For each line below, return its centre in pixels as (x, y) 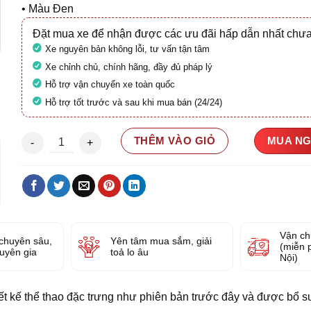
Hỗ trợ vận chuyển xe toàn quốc (110, 85)
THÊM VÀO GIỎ (175, 141)
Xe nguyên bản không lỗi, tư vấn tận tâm (127, 49)
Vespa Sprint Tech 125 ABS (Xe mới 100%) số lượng (143, 140)
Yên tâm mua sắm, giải (161, 241)
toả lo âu (129, 252)
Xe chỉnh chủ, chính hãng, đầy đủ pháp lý (128, 67)
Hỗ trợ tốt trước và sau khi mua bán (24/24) (133, 102)
